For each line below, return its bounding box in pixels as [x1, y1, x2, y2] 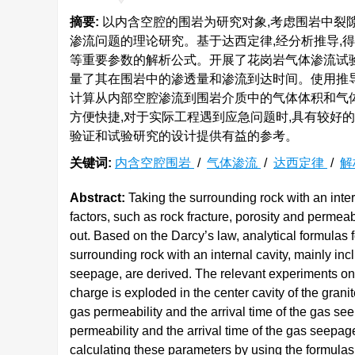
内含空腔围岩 [115, 156, 194, 170]
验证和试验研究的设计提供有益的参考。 [70, 129, 298, 143]
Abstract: [70, 191, 125, 204]
